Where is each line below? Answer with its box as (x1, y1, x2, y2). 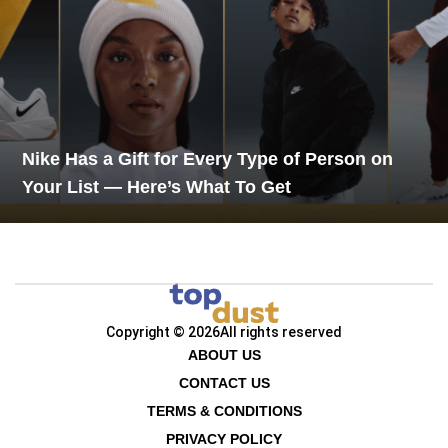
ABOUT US (187, 347, 261, 363)
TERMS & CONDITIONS (146, 403, 302, 419)
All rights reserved (220, 324, 342, 340)
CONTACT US (178, 375, 270, 391)
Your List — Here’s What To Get (22, 176, 292, 197)
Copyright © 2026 (106, 324, 220, 340)
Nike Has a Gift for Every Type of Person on (22, 148, 394, 169)
